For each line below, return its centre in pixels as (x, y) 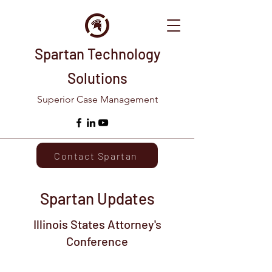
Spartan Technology (97, 54)
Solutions (97, 78)
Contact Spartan (96, 155)
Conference (97, 241)
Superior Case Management (97, 99)
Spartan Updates (97, 198)
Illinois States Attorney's (97, 224)
